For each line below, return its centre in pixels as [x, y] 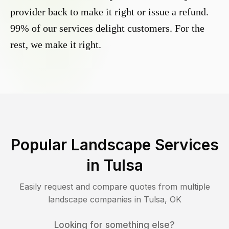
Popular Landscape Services [114, 145]
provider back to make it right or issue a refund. [109, 12]
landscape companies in [96, 200]
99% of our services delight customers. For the [107, 28]
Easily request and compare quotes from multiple [114, 187]
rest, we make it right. [56, 45]
